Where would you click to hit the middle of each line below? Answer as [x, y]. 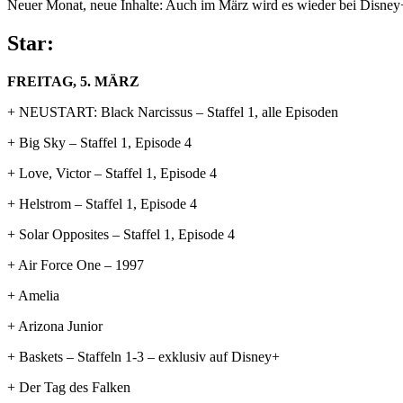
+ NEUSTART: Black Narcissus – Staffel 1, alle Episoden [173, 112]
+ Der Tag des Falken [69, 387]
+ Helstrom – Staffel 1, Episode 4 [102, 203]
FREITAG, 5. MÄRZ [73, 81]
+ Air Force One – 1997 [76, 264]
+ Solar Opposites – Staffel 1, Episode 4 [121, 234]
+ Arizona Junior [55, 326]
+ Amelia [33, 295]
